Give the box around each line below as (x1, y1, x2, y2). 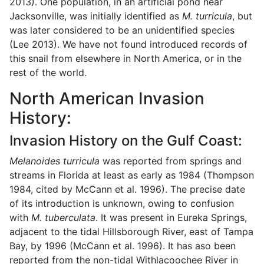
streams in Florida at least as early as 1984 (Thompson (9, 169, 254, 181)
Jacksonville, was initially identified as (9, 9, 182, 22)
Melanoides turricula (9, 154, 100, 167)
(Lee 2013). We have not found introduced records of (9, 38, 247, 50)
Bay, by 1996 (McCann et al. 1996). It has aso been (9, 239, 236, 252)
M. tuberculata (31, 211, 95, 223)
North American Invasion (9, 88, 204, 108)
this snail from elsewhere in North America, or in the (9, 52, 242, 64)
